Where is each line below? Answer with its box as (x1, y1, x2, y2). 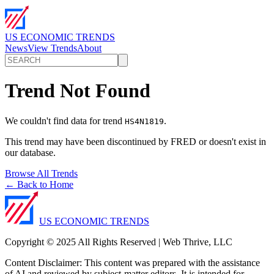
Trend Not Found (5, 80, 150, 102)
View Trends (28, 43, 77, 53)
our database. (5, 147, 56, 158)
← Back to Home (5, 179, 73, 190)
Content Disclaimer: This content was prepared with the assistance (5, 257, 260, 268)
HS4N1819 (125, 116, 164, 126)
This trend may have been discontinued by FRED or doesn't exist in (5, 136, 266, 147)
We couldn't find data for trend (5, 115, 125, 126)
